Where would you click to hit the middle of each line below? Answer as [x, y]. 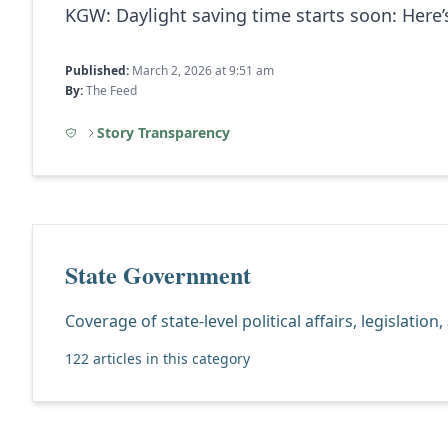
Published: [97, 70]
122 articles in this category [157, 358]
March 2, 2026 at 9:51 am [201, 70]
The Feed [110, 90]
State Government [158, 274]
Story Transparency [163, 132]
